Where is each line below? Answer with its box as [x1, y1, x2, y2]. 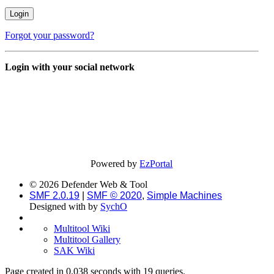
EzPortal [139, 158, 173, 169]
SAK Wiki [54, 245, 95, 256]
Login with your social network [5, 62, 135, 73]
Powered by [91, 158, 140, 169]
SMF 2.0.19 [29, 190, 80, 201]
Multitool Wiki [54, 223, 110, 234]
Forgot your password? [5, 30, 94, 41]
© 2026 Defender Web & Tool [29, 179, 147, 190]
